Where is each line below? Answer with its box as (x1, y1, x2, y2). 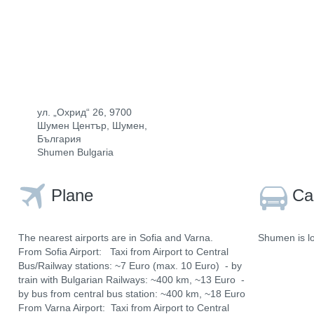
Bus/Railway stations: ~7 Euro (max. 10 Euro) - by (18, 260, 242, 271)
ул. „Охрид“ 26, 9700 (37, 107, 132, 118)
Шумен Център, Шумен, (37, 120, 147, 131)
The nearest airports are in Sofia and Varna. (18, 232, 213, 243)
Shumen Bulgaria (37, 146, 114, 158)
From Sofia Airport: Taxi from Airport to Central (18, 246, 228, 257)
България (37, 133, 81, 144)
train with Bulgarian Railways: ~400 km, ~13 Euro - (18, 274, 245, 285)
